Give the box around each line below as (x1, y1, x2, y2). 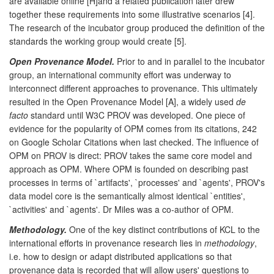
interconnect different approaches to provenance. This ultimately (9, 81, 257, 94)
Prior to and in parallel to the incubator (114, 54, 265, 67)
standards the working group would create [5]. (9, 34, 187, 47)
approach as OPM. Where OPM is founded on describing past (9, 162, 248, 175)
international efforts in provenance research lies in (9, 236, 204, 249)
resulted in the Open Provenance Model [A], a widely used (9, 95, 236, 108)
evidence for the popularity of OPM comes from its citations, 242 (9, 122, 257, 135)
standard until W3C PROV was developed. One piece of (28, 108, 245, 121)
